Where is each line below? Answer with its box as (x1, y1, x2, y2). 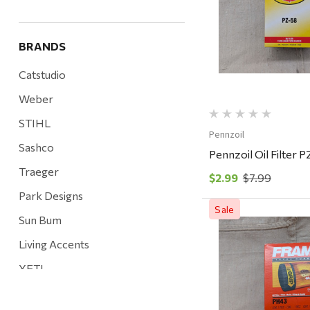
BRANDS (18, 39, 66, 53)
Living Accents (18, 237, 89, 251)
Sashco (18, 140, 54, 154)
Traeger (18, 165, 59, 179)
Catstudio (18, 68, 66, 82)
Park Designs (18, 189, 83, 203)
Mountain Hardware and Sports (18, 286, 175, 300)
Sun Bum (18, 213, 62, 227)
